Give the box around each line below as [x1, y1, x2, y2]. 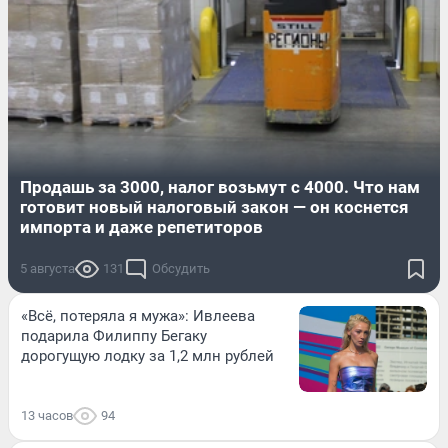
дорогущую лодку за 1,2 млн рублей [21, 347, 274, 366]
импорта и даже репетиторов [20, 217, 263, 238]
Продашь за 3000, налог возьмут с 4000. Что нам [20, 177, 420, 198]
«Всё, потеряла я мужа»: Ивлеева [21, 307, 255, 326]
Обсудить [152, 261, 210, 277]
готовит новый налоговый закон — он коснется [20, 197, 409, 218]
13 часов [21, 407, 73, 423]
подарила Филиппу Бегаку [21, 327, 207, 346]
